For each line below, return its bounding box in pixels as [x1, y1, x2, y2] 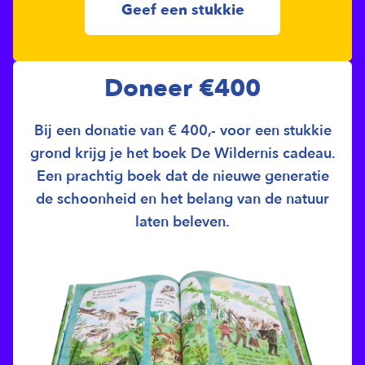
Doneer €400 [104, 71, 261, 105]
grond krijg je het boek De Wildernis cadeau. [29, 143, 336, 164]
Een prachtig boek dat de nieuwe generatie [36, 165, 329, 187]
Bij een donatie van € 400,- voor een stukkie [33, 120, 332, 141]
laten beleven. [135, 211, 230, 232]
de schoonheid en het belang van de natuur [36, 188, 329, 209]
